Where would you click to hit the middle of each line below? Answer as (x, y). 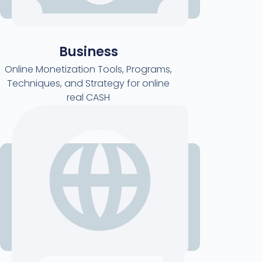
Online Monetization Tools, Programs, (89, 69)
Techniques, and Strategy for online (89, 83)
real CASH (89, 97)
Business (88, 51)
